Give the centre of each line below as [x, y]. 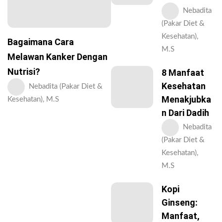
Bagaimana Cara [41, 42]
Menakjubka [186, 99]
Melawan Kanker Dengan [57, 57]
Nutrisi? [24, 72]
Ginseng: [180, 203]
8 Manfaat [183, 73]
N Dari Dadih [185, 113]
